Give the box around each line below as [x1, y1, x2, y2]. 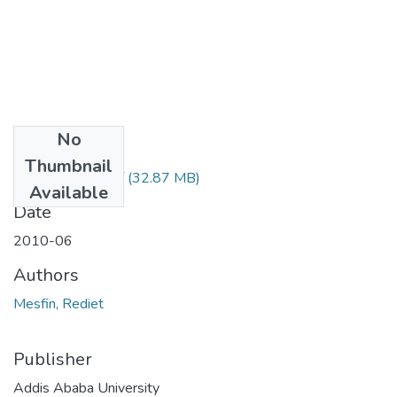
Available [29, 180, 108, 205]
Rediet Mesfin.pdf [13, 167, 124, 188]
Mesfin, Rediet [13, 293, 104, 314]
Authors [13, 262, 79, 287]
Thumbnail [25, 153, 113, 178]
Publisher [13, 346, 92, 371]
